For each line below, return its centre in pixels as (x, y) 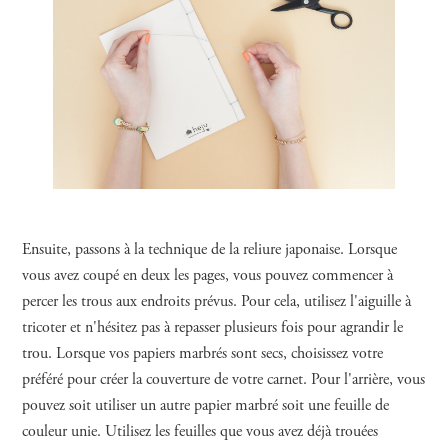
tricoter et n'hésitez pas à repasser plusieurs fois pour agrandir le (213, 327)
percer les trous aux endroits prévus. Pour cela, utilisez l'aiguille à (217, 301)
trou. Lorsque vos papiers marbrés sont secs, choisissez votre (203, 353)
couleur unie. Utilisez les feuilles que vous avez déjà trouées (200, 431)
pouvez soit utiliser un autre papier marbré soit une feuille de (206, 405)
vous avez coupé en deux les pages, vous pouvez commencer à (208, 275)
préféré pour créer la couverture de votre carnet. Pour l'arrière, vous (224, 379)
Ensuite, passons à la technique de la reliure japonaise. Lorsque (210, 249)
